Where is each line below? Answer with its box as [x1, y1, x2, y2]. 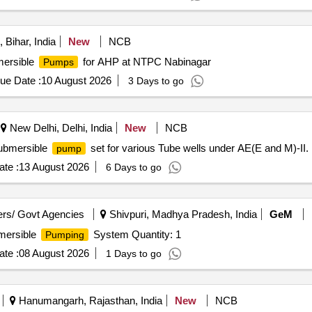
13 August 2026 [18, 161, 89, 173]
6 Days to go [105, 162, 162, 173]
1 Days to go [105, 248, 162, 259]
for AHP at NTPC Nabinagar [79, 56, 211, 68]
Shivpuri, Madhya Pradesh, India [106, 208, 257, 220]
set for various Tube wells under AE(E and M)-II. [87, 142, 309, 154]
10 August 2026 [40, 75, 111, 86]
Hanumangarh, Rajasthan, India [15, 295, 162, 306]
